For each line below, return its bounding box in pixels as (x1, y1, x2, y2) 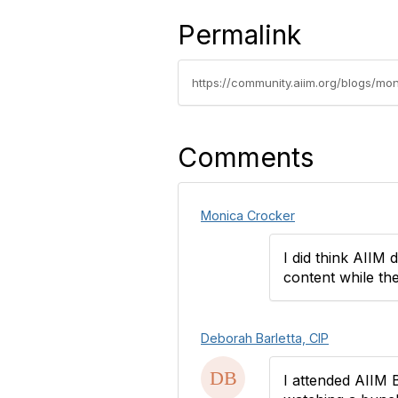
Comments (178, 141, 314, 173)
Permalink (178, 19, 301, 51)
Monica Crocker (201, 208, 295, 223)
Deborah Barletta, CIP (201, 330, 329, 346)
